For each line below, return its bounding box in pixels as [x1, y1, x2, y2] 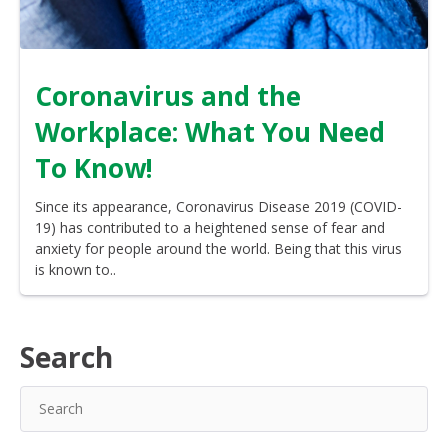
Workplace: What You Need [35, 113, 385, 150]
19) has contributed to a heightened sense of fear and [35, 217, 385, 237]
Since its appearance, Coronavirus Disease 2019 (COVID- [35, 196, 402, 216]
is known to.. [35, 259, 116, 279]
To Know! [35, 149, 153, 186]
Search [20, 337, 113, 376]
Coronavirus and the [35, 77, 301, 114]
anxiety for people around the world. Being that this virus [35, 238, 402, 258]
